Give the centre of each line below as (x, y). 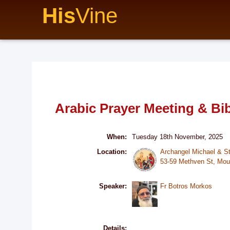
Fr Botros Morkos (186, 186)
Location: (112, 152)
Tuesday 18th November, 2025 (177, 137)
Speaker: (113, 186)
